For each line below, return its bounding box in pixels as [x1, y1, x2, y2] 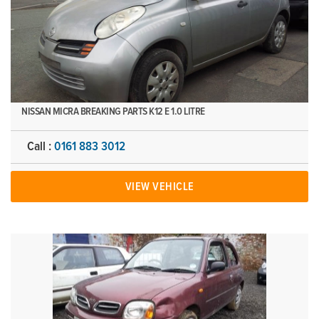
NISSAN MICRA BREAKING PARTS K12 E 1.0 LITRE [21, 106, 205, 117]
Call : [27, 140, 54, 153]
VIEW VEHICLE [125, 181, 194, 192]
